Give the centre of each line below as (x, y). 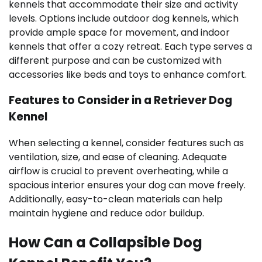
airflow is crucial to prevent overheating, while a (118, 171)
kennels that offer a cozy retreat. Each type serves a (130, 46)
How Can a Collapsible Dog (106, 242)
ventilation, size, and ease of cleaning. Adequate (118, 157)
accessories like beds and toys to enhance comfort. (128, 74)
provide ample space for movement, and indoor (119, 32)
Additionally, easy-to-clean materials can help (116, 199)
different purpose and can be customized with (115, 60)
